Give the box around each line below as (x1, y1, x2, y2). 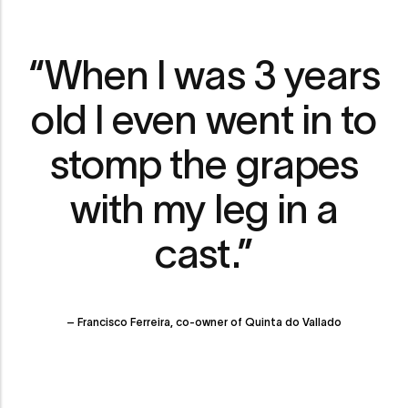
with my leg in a (69, 186, 339, 232)
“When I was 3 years (27, 52, 381, 98)
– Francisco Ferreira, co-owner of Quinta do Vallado (66, 315, 342, 328)
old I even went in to (31, 97, 377, 143)
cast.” (155, 230, 253, 277)
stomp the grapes (49, 141, 359, 188)
